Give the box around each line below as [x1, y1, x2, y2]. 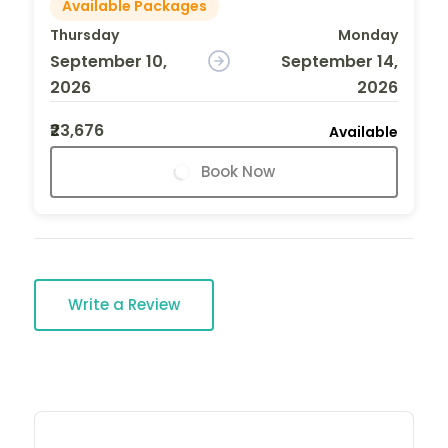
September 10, [50, 49, 167, 73]
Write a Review [68, 293, 180, 315]
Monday [337, 24, 398, 45]
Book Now [201, 160, 275, 182]
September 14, [280, 49, 398, 73]
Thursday [50, 24, 119, 45]
